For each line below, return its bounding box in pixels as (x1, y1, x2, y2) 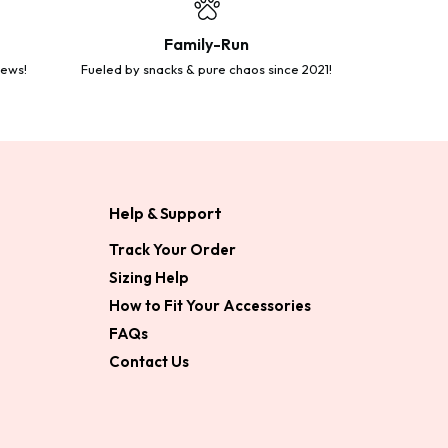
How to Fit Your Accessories (109, 296, 312, 316)
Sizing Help (109, 268, 190, 288)
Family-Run (163, 34, 250, 55)
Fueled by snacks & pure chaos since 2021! (80, 61, 333, 78)
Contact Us (109, 352, 190, 372)
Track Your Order (109, 240, 237, 260)
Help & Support (109, 203, 222, 224)
